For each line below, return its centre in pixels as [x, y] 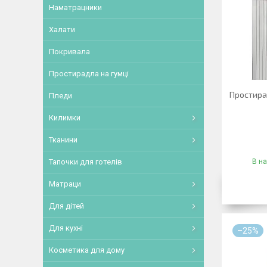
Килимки [65, 118]
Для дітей [66, 206]
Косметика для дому [87, 250]
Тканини [63, 140]
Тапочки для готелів [86, 162]
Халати [62, 30]
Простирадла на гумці [89, 74]
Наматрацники [75, 7]
